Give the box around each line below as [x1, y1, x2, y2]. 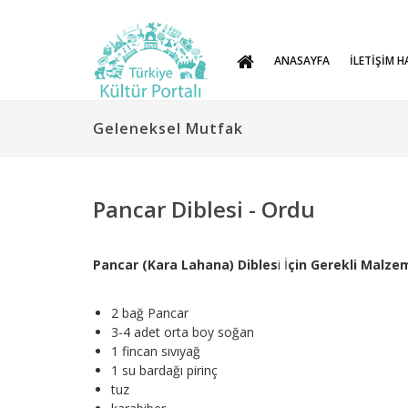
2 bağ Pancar [111, 304, 189, 321]
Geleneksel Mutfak [93, 118, 243, 138]
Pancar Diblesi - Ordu [93, 194, 315, 224]
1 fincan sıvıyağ [111, 342, 200, 360]
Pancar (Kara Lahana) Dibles [93, 256, 278, 273]
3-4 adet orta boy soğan [111, 323, 254, 341]
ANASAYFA [274, 52, 330, 68]
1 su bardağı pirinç [111, 362, 218, 379]
